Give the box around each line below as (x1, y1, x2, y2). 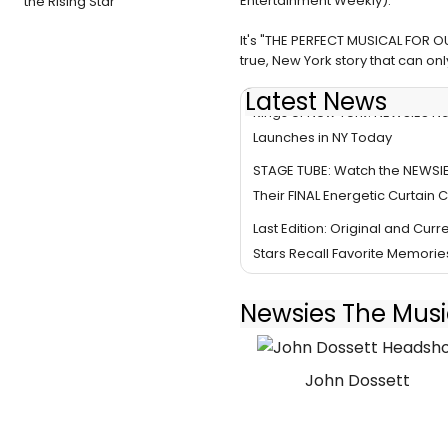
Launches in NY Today (253, 127, 392, 147)
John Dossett (305, 369, 411, 393)
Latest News (245, 85, 387, 119)
